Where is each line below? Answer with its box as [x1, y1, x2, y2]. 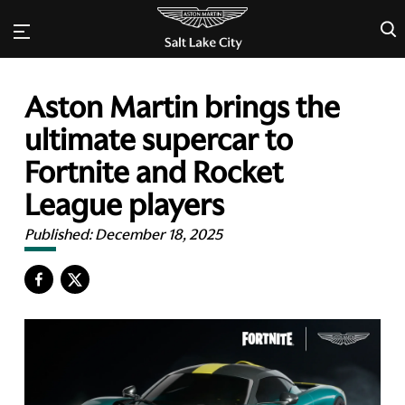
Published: [24, 224, 96, 245]
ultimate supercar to [24, 120, 294, 161]
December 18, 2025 [95, 224, 223, 245]
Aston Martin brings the [24, 88, 341, 128]
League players [24, 185, 225, 226]
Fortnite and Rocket [24, 153, 284, 193]
